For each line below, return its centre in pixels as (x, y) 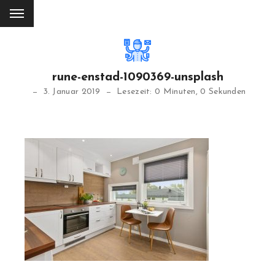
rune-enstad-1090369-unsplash (137, 77)
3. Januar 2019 (72, 92)
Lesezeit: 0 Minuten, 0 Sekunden (181, 92)
